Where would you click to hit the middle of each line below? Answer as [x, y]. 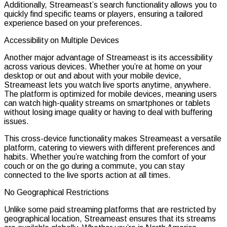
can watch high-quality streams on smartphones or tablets [107, 103]
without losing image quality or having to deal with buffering [108, 112]
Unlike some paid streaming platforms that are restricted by [110, 209]
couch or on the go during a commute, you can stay [94, 166]
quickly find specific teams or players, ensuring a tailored [103, 14]
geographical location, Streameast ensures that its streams [110, 218]
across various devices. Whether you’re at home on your [103, 66]
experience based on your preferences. [73, 23]
